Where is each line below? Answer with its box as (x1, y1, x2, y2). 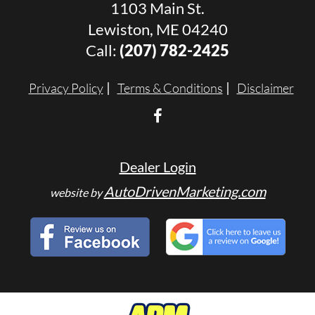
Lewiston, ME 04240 (87, 20, 228, 39)
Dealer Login (119, 158, 196, 175)
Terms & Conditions (117, 80, 223, 96)
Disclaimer (236, 80, 294, 96)
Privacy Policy (28, 80, 103, 96)
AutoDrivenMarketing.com (103, 183, 266, 200)
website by (49, 186, 104, 199)
